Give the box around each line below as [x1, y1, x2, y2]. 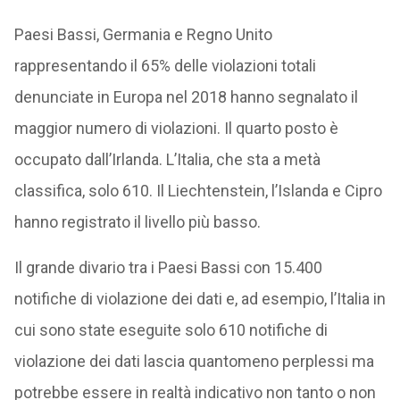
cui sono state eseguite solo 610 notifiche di [13, 321, 328, 339]
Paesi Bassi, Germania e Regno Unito [13, 25, 272, 44]
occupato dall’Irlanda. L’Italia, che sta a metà [13, 150, 321, 169]
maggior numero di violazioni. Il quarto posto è [13, 119, 338, 137]
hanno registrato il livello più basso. [13, 212, 261, 231]
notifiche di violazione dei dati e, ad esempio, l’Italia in [13, 289, 386, 308]
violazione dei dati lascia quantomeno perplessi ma [13, 352, 374, 371]
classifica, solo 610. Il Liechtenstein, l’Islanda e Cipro [13, 181, 382, 200]
